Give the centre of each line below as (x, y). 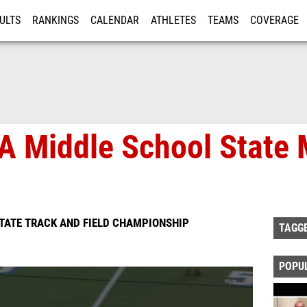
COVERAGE (274, 21)
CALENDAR (115, 21)
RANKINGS (56, 21)
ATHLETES (173, 21)
